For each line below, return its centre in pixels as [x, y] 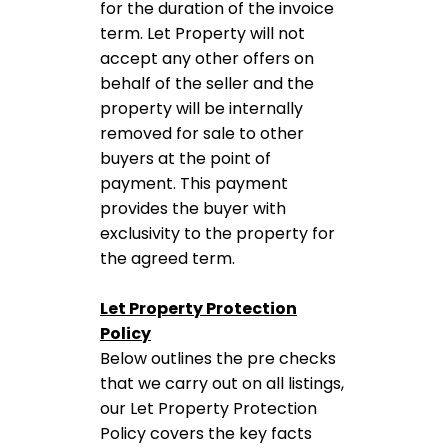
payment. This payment [194, 183]
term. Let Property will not [202, 33]
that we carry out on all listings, [222, 383]
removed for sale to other [202, 133]
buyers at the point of [185, 158]
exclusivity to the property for [217, 233]
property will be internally [201, 108]
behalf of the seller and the [207, 83]
